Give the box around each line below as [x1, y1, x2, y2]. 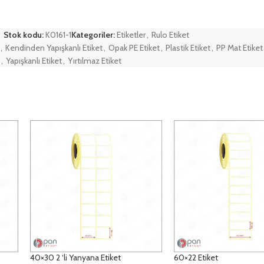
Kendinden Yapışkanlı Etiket [5, 42, 103, 53]
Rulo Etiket [151, 29, 189, 40]
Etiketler [116, 29, 146, 40]
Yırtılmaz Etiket [68, 55, 121, 66]
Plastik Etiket [166, 42, 210, 53]
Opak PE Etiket [108, 42, 160, 53]
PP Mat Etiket [216, 42, 263, 53]
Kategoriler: [71, 29, 115, 40]
